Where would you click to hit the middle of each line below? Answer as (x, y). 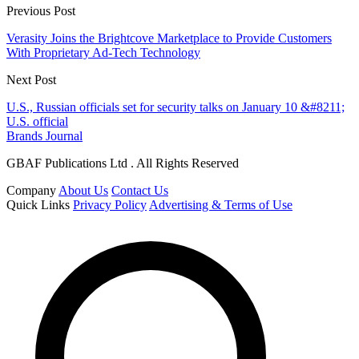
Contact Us (140, 190)
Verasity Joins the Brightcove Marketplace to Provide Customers (169, 38)
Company (31, 190)
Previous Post (41, 10)
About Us (83, 190)
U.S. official (37, 121)
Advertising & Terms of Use (221, 204)
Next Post (31, 79)
